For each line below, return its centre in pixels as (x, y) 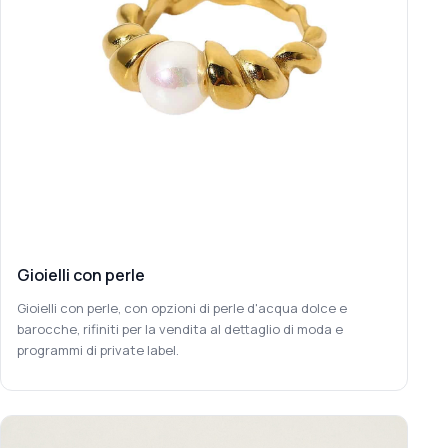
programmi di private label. (98, 349)
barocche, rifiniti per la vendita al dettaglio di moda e (180, 328)
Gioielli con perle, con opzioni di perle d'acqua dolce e (182, 307)
